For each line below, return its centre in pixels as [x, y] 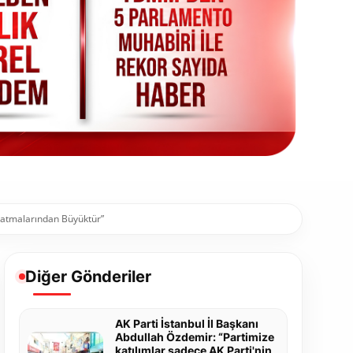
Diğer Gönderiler [88, 277]
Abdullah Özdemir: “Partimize [194, 337]
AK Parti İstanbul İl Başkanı [186, 324]
